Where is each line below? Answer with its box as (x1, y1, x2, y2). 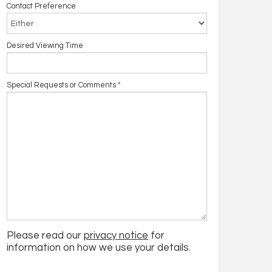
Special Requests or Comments (7, 81, 116, 89)
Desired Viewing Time (7, 42, 83, 50)
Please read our (7, 230, 84, 241)
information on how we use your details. (7, 242, 191, 253)
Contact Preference (7, 2, 76, 10)
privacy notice (84, 230, 148, 241)
